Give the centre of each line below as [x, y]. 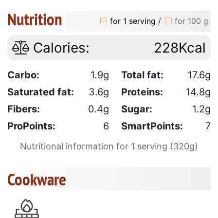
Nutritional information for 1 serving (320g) [109, 146]
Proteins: [142, 92]
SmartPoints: [152, 126]
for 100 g [191, 21]
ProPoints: [31, 126]
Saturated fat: [41, 92]
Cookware [37, 179]
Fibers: [24, 109]
